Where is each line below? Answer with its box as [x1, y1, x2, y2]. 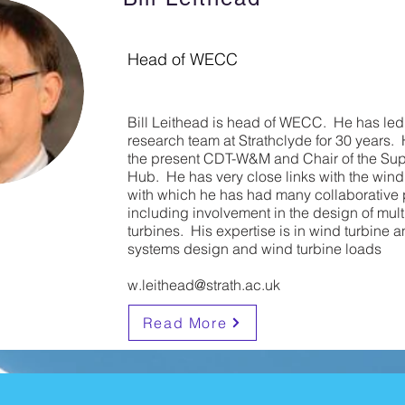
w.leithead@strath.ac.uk [127, 276, 280, 294]
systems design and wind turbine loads [127, 240, 381, 258]
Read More [142, 314, 228, 332]
